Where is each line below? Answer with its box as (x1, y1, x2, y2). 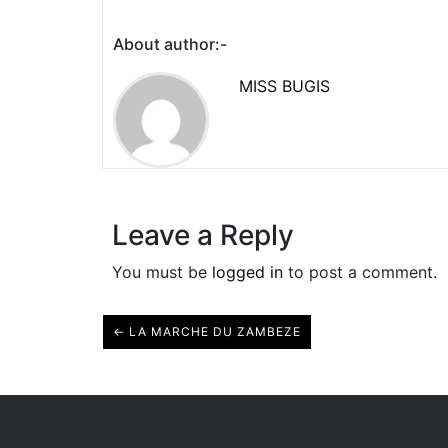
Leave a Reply (112, 218, 294, 253)
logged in (212, 262, 283, 283)
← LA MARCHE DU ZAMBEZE (113, 324, 301, 340)
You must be (112, 262, 212, 283)
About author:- (113, 34, 227, 55)
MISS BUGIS (239, 76, 330, 97)
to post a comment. (283, 262, 437, 283)
